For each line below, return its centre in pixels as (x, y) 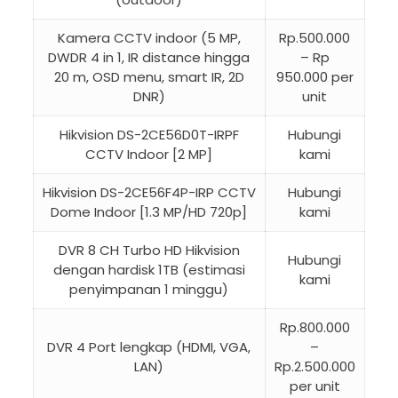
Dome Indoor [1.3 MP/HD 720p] (149, 212)
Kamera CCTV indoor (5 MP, (149, 38)
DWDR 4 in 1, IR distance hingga (149, 58)
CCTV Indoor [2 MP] (149, 155)
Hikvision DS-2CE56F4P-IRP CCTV (149, 193)
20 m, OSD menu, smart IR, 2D (149, 77)
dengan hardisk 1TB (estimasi (149, 270)
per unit (314, 386)
